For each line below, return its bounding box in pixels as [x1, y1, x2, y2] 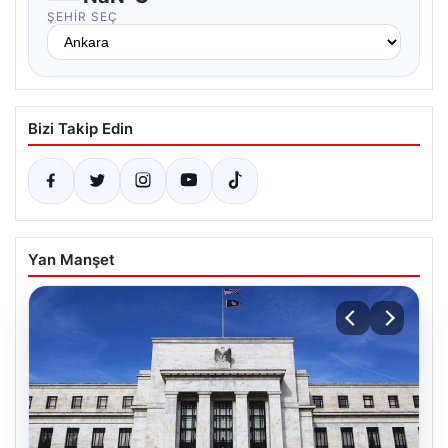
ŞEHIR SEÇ [47, 9, 118, 24]
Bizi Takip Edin [28, 119, 133, 138]
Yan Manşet [28, 250, 115, 269]
